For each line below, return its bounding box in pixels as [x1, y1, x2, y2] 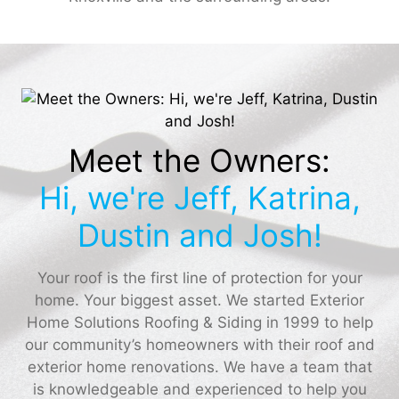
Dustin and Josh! [77, 216, 322, 254]
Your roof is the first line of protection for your [37, 268, 362, 287]
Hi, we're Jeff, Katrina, [38, 178, 361, 216]
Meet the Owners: [69, 141, 330, 179]
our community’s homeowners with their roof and [24, 335, 375, 354]
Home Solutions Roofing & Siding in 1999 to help [26, 313, 373, 331]
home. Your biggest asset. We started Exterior [35, 290, 364, 309]
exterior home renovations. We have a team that [27, 357, 372, 376]
